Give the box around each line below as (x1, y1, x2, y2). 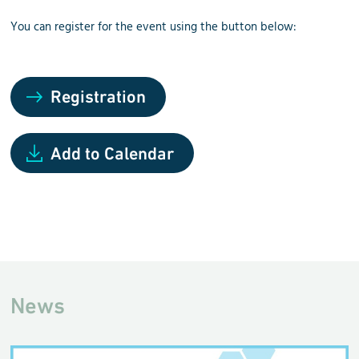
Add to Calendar (50, 143, 175, 164)
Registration (50, 87, 147, 107)
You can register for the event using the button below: (10, 18, 297, 38)
